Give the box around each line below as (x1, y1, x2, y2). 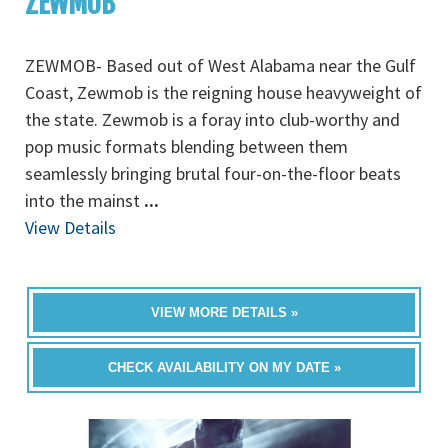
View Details (25, 216, 116, 239)
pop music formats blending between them (25, 135, 348, 158)
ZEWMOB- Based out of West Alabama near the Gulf (25, 54, 416, 77)
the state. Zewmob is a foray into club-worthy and (25, 108, 400, 131)
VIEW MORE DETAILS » (150, 305, 298, 320)
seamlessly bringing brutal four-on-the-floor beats (25, 162, 401, 185)
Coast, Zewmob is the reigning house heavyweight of (25, 81, 422, 104)
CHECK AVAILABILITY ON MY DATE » (107, 360, 341, 375)
